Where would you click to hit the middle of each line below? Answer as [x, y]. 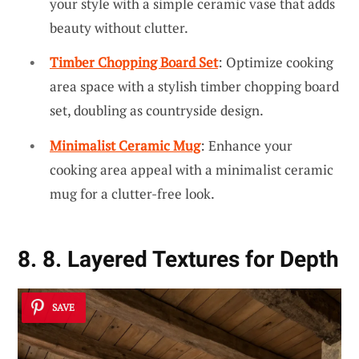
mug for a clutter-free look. [132, 193]
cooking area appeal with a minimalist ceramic [192, 169]
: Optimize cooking [276, 63]
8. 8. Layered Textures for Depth [178, 260]
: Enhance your [246, 145]
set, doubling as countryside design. [157, 111]
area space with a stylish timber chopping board [194, 87]
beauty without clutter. [119, 27]
